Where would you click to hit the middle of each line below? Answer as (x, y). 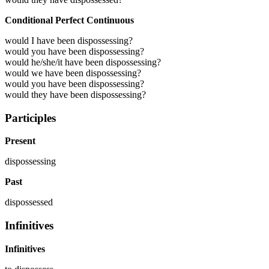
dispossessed (29, 202)
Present (20, 141)
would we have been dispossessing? (73, 73)
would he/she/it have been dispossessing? (83, 62)
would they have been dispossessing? (75, 94)
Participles (30, 118)
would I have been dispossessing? (69, 40)
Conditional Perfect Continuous (69, 20)
